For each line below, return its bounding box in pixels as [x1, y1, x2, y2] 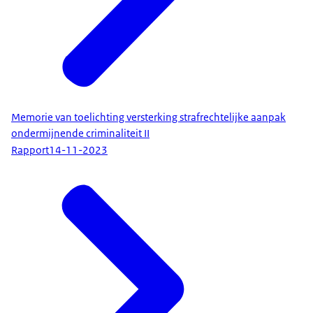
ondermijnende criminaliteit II [11, 126, 150, 140]
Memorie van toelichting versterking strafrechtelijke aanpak [11, 110, 286, 124]
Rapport [11, 143, 49, 158]
